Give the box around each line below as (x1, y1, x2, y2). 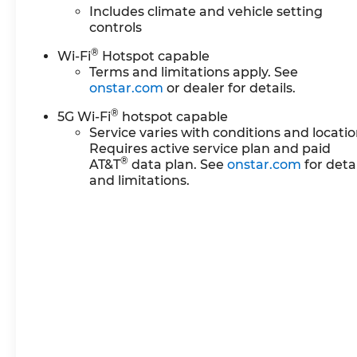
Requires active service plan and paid (89, 141, 331, 157)
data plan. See (128, 157, 228, 173)
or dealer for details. (163, 80, 296, 96)
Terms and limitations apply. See (89, 65, 299, 80)
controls (89, 20, 143, 36)
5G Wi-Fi (57, 109, 112, 125)
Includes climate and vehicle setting (89, 4, 324, 20)
